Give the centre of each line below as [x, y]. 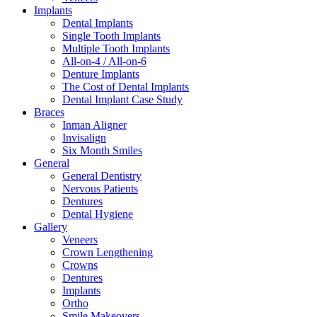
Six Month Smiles [102, 150]
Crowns [80, 265]
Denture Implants [101, 74]
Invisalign [84, 138]
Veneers [80, 240]
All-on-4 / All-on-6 [104, 61]
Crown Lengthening [108, 252]
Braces [49, 112]
